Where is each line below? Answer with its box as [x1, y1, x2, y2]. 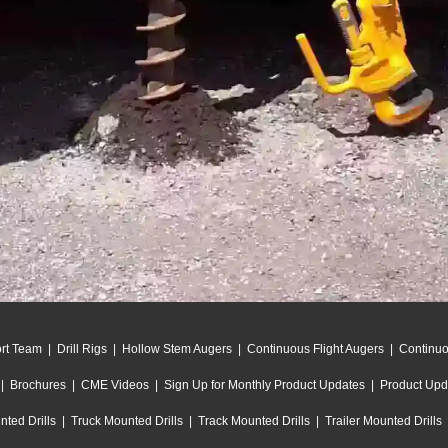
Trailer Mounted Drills [325, 414, 442, 429]
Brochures [9, 378, 66, 393]
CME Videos [80, 378, 149, 393]
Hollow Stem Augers [121, 342, 232, 357]
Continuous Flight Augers [246, 342, 384, 357]
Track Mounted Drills [198, 414, 310, 429]
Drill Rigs [56, 342, 107, 357]
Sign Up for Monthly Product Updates [163, 378, 365, 393]
